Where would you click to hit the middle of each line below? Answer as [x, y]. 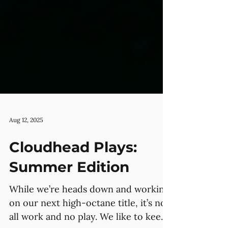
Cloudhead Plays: [73, 184]
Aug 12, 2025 [26, 156]
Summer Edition [69, 204]
